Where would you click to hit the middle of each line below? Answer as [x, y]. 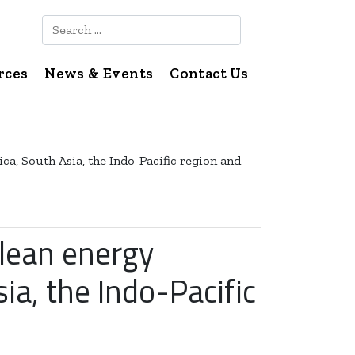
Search [61, 24]
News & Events [99, 73]
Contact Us [209, 73]
